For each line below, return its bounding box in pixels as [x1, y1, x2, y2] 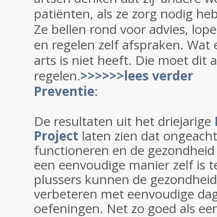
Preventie [34, 82, 94, 100]
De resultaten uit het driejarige [34, 112, 211, 130]
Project [34, 127, 78, 144]
